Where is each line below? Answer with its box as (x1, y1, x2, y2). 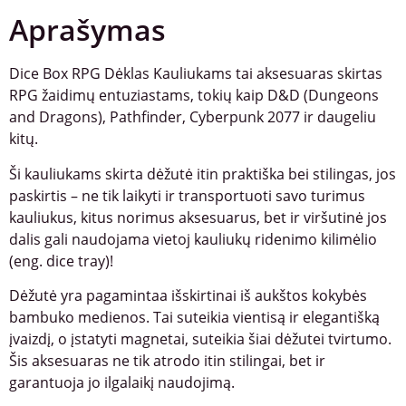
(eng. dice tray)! (9, 250, 113, 271)
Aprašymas (9, 10, 166, 50)
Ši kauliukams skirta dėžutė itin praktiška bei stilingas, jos (9, 163, 396, 184)
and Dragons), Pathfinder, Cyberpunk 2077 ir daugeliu (9, 107, 376, 128)
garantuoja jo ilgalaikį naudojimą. (9, 372, 235, 393)
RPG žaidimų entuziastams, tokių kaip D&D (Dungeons (9, 85, 379, 106)
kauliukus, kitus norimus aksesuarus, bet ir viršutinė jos (9, 207, 387, 227)
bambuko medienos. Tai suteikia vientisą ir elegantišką (9, 307, 380, 328)
